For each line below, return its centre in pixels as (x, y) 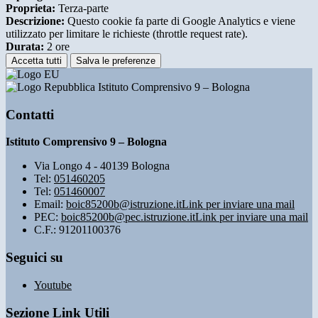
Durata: (25, 46)
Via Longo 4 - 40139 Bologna (102, 166)
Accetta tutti (37, 60)
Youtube (53, 285)
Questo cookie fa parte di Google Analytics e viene (180, 21)
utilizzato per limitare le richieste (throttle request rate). (127, 33)
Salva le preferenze (116, 60)
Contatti (30, 114)
